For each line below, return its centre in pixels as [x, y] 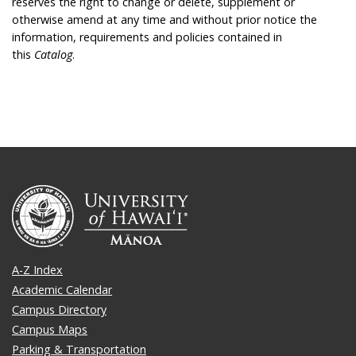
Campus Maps [50, 330]
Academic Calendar [62, 290]
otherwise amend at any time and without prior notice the [164, 19]
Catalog [53, 54]
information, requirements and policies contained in [147, 37]
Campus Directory [59, 310]
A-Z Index [37, 270]
